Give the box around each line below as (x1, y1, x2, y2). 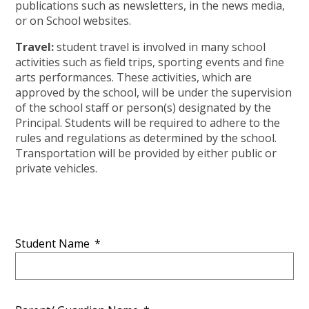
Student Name (15, 236, 90, 251)
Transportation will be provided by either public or (15, 146, 277, 161)
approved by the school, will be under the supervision (15, 85, 292, 100)
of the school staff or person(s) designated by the (15, 100, 272, 115)
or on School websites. (15, 13, 132, 28)
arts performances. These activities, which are (15, 70, 252, 85)
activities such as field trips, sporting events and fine (15, 54, 285, 70)
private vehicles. (15, 161, 98, 176)
